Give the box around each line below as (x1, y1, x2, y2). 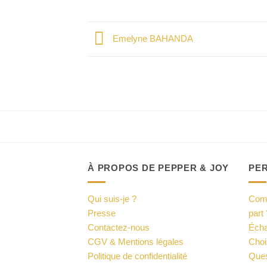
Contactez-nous (88, 222, 150, 233)
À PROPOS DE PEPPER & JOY (88, 162, 229, 173)
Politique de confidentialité (88, 251, 187, 262)
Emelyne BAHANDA (110, 33, 193, 44)
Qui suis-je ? (88, 194, 136, 204)
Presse (88, 208, 116, 219)
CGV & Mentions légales (88, 237, 184, 247)
